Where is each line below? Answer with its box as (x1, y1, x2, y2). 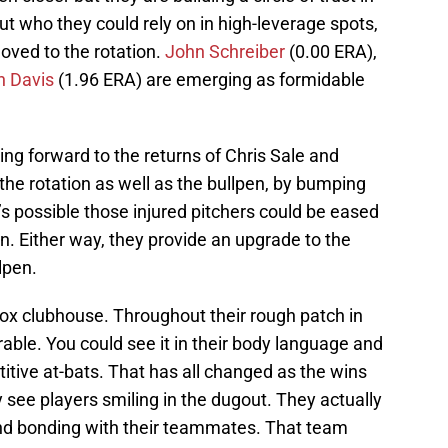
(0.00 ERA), (285, 41, 377, 63)
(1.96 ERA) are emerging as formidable (54, 69, 365, 91)
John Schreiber (165, 41, 285, 63)
